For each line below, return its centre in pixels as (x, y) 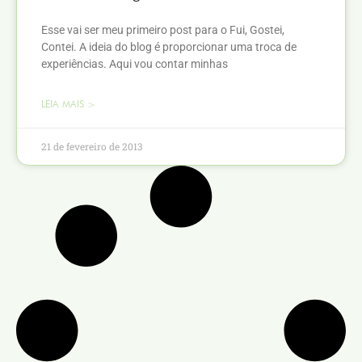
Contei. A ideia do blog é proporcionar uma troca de (169, 47)
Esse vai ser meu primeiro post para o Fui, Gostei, (163, 30)
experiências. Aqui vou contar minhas (135, 64)
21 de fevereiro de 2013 (92, 147)
